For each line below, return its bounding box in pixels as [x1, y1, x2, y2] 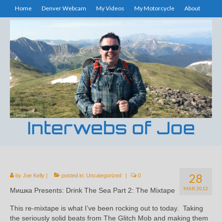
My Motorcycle [134, 4, 174, 12]
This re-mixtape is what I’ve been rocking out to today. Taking [10, 204, 203, 212]
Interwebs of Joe [27, 116, 195, 139]
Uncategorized [86, 172, 121, 178]
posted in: [60, 172, 86, 178]
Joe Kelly [23, 172, 45, 178]
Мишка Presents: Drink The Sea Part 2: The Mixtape [10, 186, 175, 194]
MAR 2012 [183, 185, 208, 191]
